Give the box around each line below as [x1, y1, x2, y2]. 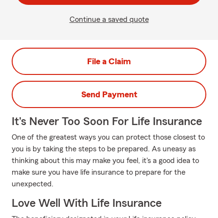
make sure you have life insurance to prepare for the [12, 168, 185, 176]
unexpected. [12, 180, 54, 188]
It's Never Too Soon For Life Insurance [12, 116, 202, 127]
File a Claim [87, 57, 131, 66]
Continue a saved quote [69, 16, 149, 23]
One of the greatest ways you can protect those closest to [12, 133, 205, 141]
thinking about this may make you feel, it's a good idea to [12, 157, 199, 164]
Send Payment [81, 90, 137, 99]
